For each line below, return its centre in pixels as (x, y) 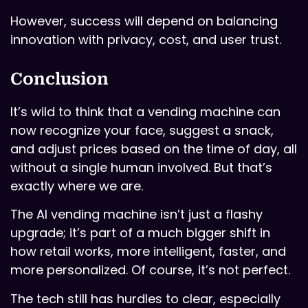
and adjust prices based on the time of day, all (154, 148)
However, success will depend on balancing (144, 21)
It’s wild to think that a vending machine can (145, 111)
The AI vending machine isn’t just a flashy (136, 214)
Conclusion (59, 79)
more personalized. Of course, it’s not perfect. (150, 270)
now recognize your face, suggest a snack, (142, 130)
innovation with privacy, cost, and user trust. (146, 39)
